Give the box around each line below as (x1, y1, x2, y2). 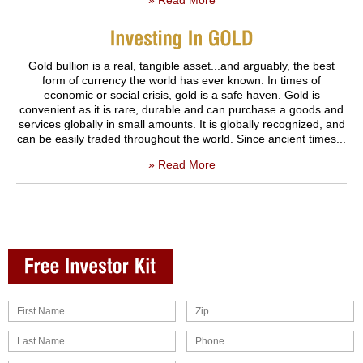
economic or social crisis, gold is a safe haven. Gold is (43, 88, 320, 101)
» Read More (147, 157, 216, 171)
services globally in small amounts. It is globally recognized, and (18, 117, 345, 130)
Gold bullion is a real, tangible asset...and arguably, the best (28, 58, 335, 72)
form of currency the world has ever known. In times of (42, 73, 321, 87)
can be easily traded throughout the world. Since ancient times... (17, 131, 346, 145)
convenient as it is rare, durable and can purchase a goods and (19, 102, 344, 116)
